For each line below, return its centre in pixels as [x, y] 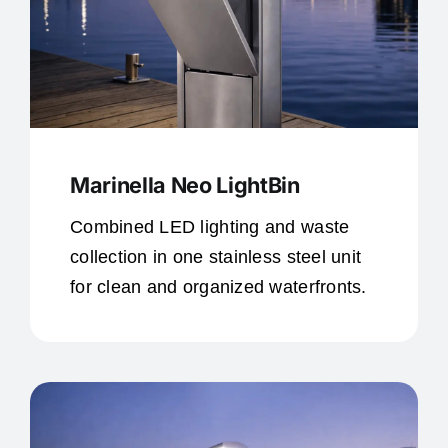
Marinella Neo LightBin [184, 184]
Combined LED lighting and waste [209, 226]
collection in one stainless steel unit [215, 256]
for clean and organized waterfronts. [218, 286]
